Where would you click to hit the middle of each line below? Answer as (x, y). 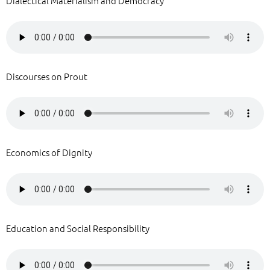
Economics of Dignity (49, 152)
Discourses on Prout (47, 76)
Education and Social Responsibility (78, 228)
